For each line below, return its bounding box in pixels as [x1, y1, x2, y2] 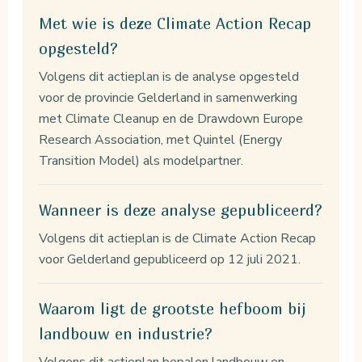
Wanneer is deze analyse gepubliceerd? [39, 200, 323, 219]
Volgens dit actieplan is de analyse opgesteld [39, 67, 300, 86]
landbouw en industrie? [39, 324, 213, 343]
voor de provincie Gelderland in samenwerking [39, 88, 298, 107]
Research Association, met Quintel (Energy [39, 130, 283, 149]
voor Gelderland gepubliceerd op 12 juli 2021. [39, 250, 301, 268]
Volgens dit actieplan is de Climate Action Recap [39, 229, 317, 247]
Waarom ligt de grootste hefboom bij [39, 299, 307, 318]
